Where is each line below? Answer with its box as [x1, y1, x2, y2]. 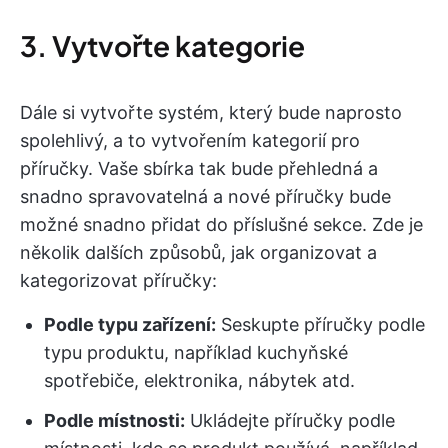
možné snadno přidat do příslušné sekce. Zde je [20, 214, 423, 236]
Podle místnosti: [44, 410, 185, 432]
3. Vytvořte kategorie [20, 28, 305, 64]
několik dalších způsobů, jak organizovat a [20, 242, 377, 264]
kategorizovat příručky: [20, 270, 217, 292]
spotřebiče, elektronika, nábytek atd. [44, 370, 355, 392]
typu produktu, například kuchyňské [44, 342, 348, 364]
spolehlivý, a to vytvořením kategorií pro [20, 130, 360, 152]
